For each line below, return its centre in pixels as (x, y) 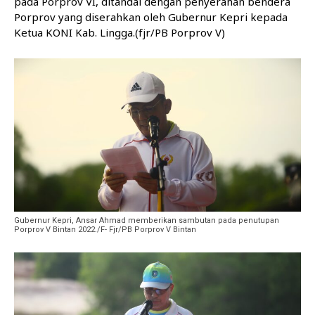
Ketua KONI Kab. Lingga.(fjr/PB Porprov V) (120, 33)
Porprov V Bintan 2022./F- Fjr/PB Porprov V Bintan (105, 229)
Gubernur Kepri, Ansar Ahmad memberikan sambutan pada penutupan (147, 220)
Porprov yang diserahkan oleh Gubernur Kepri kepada (151, 17)
